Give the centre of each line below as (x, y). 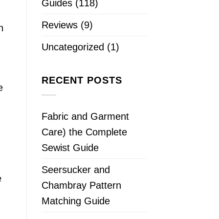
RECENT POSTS (82, 80)
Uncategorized (73, 47)
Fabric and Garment (85, 117)
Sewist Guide (70, 148)
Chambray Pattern (81, 186)
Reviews (59, 25)
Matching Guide (76, 201)
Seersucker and (76, 170)
